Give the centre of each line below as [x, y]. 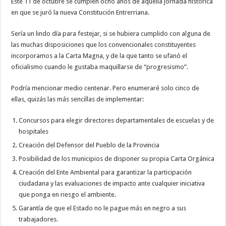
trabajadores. [39, 219]
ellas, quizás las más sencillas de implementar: [78, 99]
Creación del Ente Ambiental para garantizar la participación [105, 172]
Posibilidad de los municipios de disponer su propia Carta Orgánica [117, 158]
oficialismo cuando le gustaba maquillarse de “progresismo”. [100, 67]
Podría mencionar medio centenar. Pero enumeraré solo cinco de [105, 88]
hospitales [34, 131]
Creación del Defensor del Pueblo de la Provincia [89, 145]
